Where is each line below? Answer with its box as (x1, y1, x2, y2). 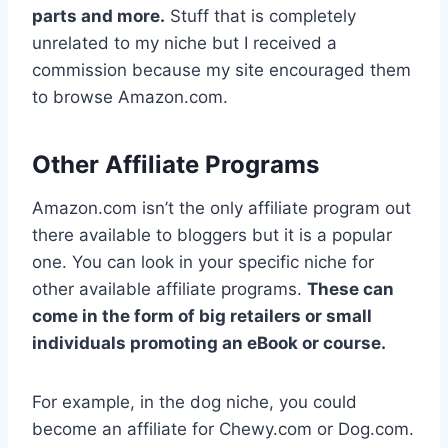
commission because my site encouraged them (32, 59, 411, 80)
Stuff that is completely (165, 5, 356, 26)
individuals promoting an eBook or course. (32, 332, 386, 353)
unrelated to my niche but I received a (32, 32, 337, 53)
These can (307, 278, 394, 299)
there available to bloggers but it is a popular (32, 224, 392, 245)
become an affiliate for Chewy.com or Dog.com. (32, 418, 414, 439)
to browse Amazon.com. (32, 86, 228, 107)
